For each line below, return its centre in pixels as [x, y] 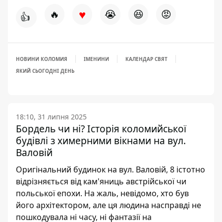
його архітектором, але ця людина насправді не [109, 205]
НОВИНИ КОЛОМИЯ [42, 59]
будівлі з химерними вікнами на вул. [101, 140]
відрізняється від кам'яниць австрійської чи [101, 181]
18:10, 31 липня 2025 [51, 117]
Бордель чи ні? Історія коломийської [101, 129]
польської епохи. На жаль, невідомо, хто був [102, 193]
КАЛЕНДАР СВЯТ [146, 59]
